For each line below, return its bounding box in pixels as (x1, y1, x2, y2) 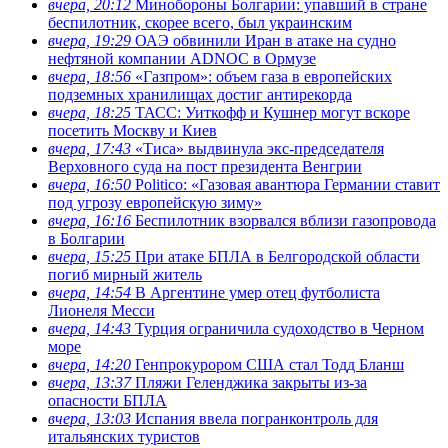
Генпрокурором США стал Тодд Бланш (131, 355, 404, 373)
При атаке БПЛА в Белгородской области (131, 247, 420, 265)
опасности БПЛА (48, 391, 167, 409)
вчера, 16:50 (48, 175, 131, 193)
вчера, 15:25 (48, 247, 131, 265)
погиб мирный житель (48, 265, 202, 283)
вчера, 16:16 (48, 211, 131, 229)
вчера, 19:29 (48, 31, 131, 49)
